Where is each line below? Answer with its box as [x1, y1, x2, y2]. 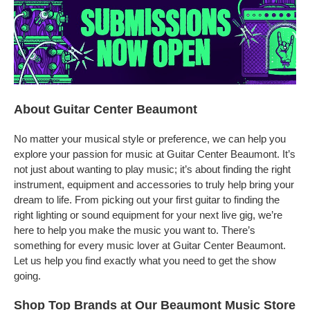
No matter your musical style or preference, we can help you [14, 133, 286, 145]
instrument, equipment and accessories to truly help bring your [14, 179, 294, 190]
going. [14, 270, 41, 282]
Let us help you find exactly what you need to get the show [14, 255, 276, 266]
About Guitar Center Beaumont [14, 102, 197, 116]
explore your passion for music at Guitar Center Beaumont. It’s [14, 148, 295, 160]
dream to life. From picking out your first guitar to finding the [14, 194, 280, 206]
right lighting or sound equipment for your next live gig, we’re [14, 209, 282, 221]
